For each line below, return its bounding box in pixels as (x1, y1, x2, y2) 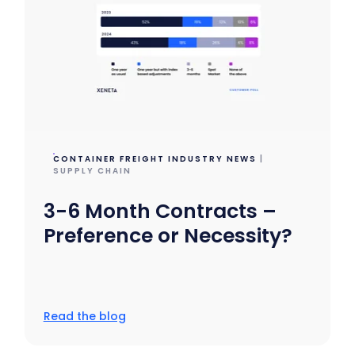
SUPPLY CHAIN (52, 164, 132, 177)
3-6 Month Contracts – (43, 197, 277, 225)
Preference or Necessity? (43, 221, 292, 250)
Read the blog (43, 307, 126, 324)
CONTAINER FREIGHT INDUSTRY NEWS (52, 152, 257, 165)
